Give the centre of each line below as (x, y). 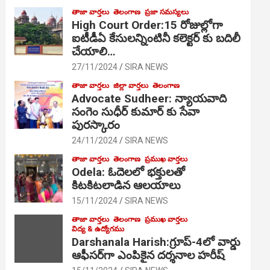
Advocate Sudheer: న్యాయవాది (149, 98)
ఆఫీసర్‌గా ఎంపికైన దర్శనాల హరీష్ (149, 255)
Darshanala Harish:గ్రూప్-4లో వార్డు (156, 242)
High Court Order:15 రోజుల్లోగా (148, 25)
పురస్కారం (96, 125)
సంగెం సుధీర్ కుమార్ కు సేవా (136, 111)
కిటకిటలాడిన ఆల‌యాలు (127, 185)
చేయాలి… (94, 51)
